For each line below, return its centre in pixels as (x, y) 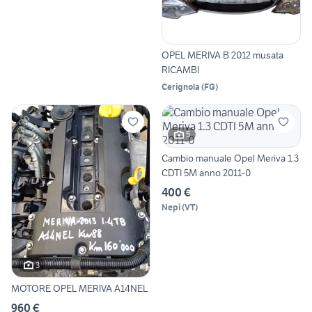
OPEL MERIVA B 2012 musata (223, 55)
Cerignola (181, 86)
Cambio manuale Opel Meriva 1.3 (230, 158)
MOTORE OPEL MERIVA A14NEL (79, 289)
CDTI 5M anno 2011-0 (206, 172)
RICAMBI (180, 69)
